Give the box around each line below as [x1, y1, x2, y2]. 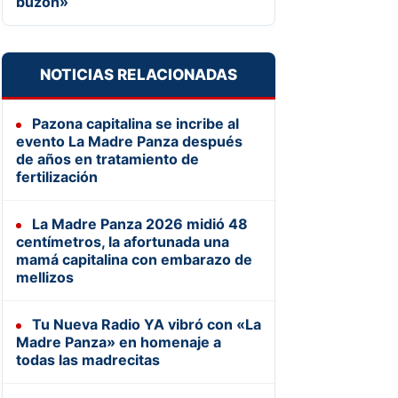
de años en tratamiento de [15, 149, 199, 168]
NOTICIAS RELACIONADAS [39, 65, 237, 84]
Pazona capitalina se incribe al [28, 114, 239, 132]
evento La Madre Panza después [15, 131, 243, 150]
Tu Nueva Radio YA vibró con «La [28, 314, 261, 333]
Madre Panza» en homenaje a [15, 332, 221, 351]
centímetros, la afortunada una [15, 232, 229, 251]
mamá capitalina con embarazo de [15, 250, 252, 268]
